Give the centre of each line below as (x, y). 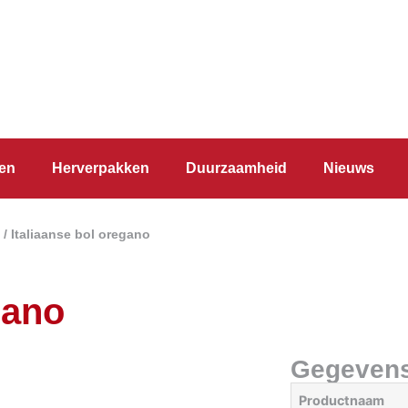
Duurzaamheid (236, 168)
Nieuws (349, 168)
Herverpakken (101, 168)
